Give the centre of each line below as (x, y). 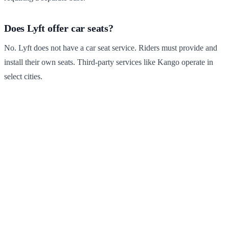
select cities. (23, 76)
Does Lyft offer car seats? (59, 28)
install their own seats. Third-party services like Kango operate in (109, 62)
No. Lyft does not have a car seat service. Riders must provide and (111, 48)
